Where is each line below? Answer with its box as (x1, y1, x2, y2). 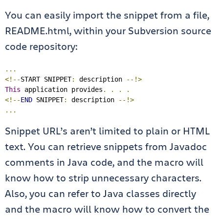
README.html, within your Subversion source (5, 24, 211, 37)
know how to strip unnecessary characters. (5, 171, 201, 184)
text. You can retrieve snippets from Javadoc (5, 140, 207, 153)
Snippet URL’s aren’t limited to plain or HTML (5, 124, 210, 137)
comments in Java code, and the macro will (5, 155, 203, 169)
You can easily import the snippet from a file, (5, 8, 209, 22)
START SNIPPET (21, 75, 71, 83)
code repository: (5, 40, 78, 53)
